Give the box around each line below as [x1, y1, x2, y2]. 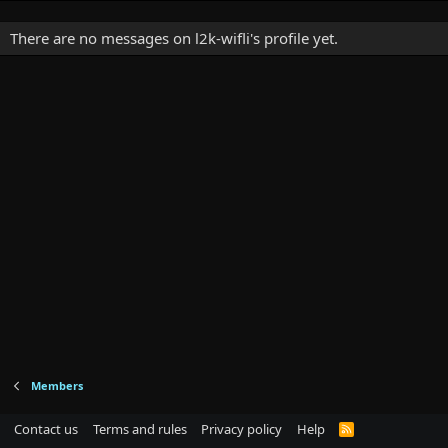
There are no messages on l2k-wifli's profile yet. [10, 28, 338, 48]
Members [30, 378, 83, 393]
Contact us [14, 420, 78, 438]
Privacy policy [201, 420, 282, 438]
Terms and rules [92, 420, 187, 438]
